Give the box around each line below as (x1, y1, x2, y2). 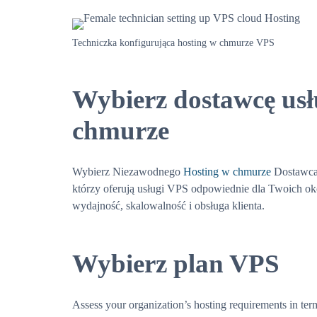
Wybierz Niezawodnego (72, 166, 183, 178)
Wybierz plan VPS (72, 249, 279, 278)
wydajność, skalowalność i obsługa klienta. (72, 200, 265, 212)
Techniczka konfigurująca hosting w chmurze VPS (72, 38, 275, 48)
